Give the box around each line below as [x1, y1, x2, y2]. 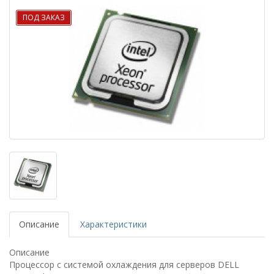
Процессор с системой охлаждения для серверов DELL [9, 258, 239, 270]
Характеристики [80, 218, 147, 230]
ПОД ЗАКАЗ [23, 12, 65, 23]
